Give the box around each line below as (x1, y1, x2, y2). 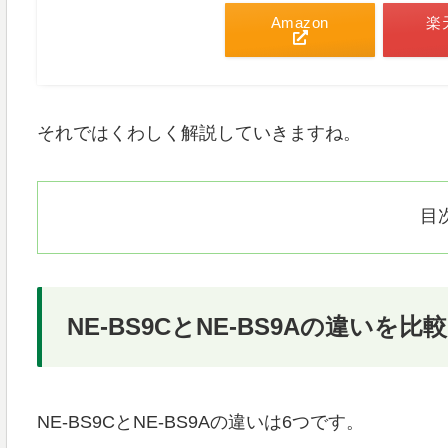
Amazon (270, 14, 329, 32)
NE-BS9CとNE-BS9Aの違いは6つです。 (36, 411, 364, 432)
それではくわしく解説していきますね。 (36, 123, 361, 144)
